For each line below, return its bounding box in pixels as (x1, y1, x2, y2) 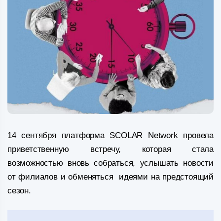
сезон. (7, 185, 31, 195)
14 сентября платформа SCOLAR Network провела (7, 130, 214, 140)
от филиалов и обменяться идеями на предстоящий (7, 172, 214, 182)
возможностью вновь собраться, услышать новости (7, 158, 214, 168)
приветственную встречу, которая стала (7, 144, 214, 154)
